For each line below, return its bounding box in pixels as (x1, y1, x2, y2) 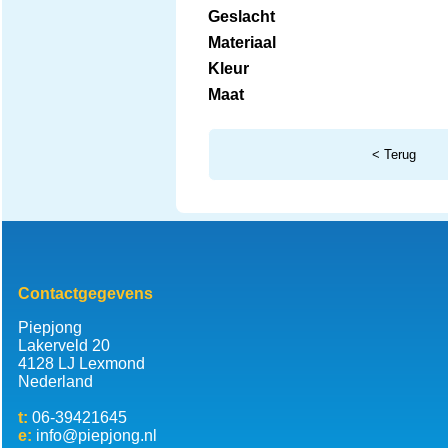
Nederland (17, 372, 93, 390)
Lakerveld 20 (17, 336, 110, 354)
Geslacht (207, 7, 275, 25)
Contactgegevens (17, 284, 153, 302)
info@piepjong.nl (35, 426, 157, 444)
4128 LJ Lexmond (17, 354, 145, 372)
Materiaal (207, 33, 276, 51)
